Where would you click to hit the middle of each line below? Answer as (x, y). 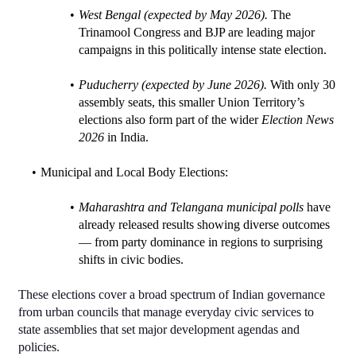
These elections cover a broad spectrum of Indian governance (172, 294)
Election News (298, 119)
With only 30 (301, 84)
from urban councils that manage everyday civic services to (166, 311)
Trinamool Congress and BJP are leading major (197, 32)
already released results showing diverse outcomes (204, 224)
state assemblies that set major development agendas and (159, 329)
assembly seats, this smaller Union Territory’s (192, 102)
